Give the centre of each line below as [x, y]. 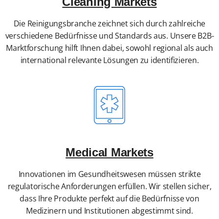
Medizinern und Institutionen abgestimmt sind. [109, 211]
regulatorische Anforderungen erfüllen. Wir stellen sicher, [109, 186]
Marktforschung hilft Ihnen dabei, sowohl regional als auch [109, 48]
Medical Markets [109, 153]
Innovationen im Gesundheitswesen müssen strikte [109, 174]
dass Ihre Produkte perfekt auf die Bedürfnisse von [109, 199]
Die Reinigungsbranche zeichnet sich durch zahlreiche [109, 24]
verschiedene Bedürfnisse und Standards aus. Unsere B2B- [109, 36]
